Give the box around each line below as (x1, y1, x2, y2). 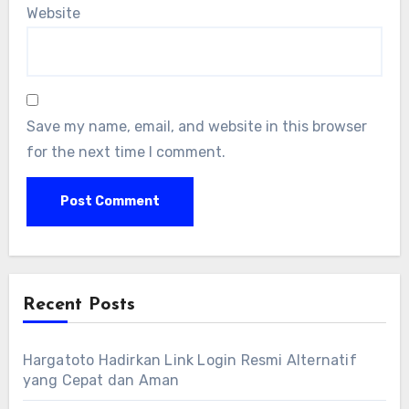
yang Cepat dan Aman (22, 371, 180, 389)
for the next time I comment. (26, 143, 225, 162)
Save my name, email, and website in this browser (26, 118, 367, 136)
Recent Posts (22, 295, 135, 314)
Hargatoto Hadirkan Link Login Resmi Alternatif (22, 351, 357, 369)
